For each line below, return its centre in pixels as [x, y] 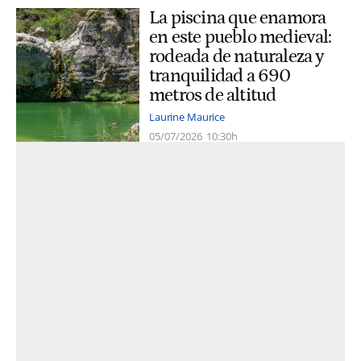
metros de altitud [213, 95]
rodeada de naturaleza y [237, 57]
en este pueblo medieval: [241, 37]
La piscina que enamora [238, 18]
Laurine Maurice [187, 116]
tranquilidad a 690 [220, 76]
